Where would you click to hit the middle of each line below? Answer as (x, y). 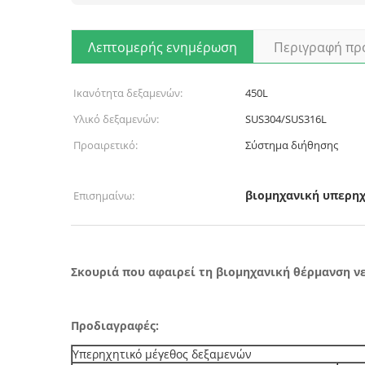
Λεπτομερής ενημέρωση (163, 47)
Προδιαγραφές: (115, 325)
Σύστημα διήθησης (292, 145)
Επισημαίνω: (104, 196)
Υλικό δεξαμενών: (116, 119)
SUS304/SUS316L (286, 119)
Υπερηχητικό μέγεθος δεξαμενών (162, 354)
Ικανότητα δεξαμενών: (128, 93)
